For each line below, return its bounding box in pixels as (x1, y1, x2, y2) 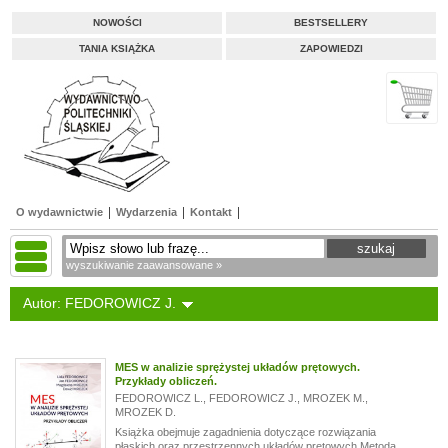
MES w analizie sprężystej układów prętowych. (114, 361, 360, 373)
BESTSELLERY (294, 17, 368, 28)
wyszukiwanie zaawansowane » (66, 259, 222, 271)
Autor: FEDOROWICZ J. (23, 295, 176, 311)
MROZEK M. (302, 392, 365, 404)
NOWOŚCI (92, 17, 142, 28)
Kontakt (190, 206, 232, 218)
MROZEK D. (114, 406, 176, 418)
